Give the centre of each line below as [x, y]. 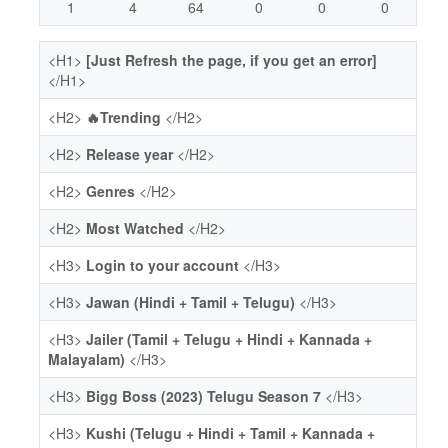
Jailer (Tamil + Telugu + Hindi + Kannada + [229, 339]
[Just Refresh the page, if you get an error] [231, 60]
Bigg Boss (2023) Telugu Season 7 [203, 396]
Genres [110, 191]
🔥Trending [123, 117]
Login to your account [162, 265]
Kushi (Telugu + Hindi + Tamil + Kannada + [230, 433]
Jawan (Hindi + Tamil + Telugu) [190, 302]
